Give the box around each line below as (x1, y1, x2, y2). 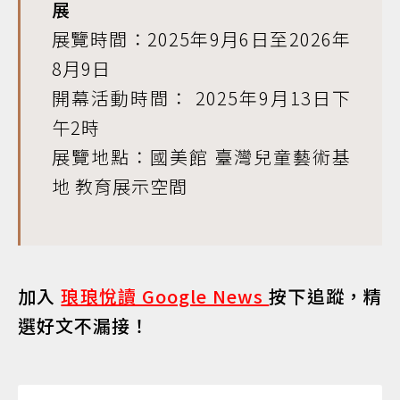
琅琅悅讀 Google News (61, 283, 270, 310)
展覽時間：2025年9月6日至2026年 (52, 26, 351, 53)
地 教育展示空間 (52, 173, 187, 200)
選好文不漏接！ (18, 312, 149, 339)
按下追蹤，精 (269, 283, 383, 310)
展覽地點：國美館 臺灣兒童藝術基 (52, 144, 351, 171)
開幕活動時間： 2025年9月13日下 (52, 85, 351, 112)
